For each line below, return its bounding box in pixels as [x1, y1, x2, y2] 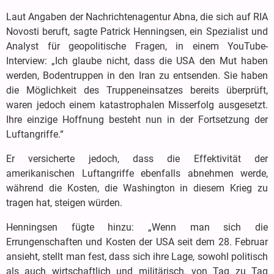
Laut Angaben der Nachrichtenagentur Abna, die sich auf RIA [6, 10, 268, 23]
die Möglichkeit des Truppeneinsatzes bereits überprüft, [6, 84, 268, 96]
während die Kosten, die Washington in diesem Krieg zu [6, 182, 268, 194]
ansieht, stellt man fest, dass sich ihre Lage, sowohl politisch [6, 250, 268, 262]
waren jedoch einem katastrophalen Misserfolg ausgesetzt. [6, 98, 268, 111]
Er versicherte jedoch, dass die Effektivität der [6, 152, 268, 165]
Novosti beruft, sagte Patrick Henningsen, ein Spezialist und [6, 25, 268, 37]
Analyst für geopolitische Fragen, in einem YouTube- [6, 40, 268, 52]
